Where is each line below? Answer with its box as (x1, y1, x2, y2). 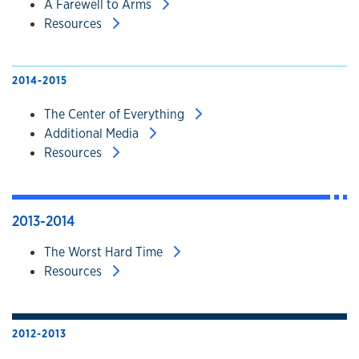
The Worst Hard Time (44, 244, 166, 261)
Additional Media (44, 125, 142, 143)
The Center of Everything (44, 106, 188, 123)
